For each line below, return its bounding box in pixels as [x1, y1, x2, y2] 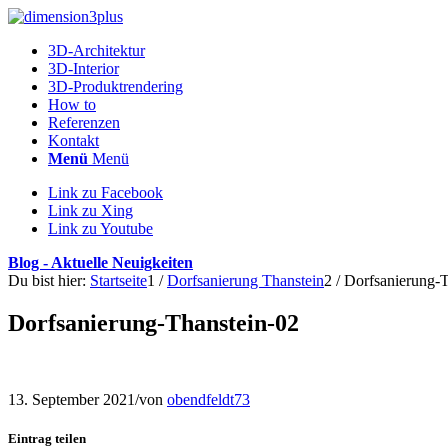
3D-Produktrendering [48, 78, 183, 95]
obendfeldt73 [167, 390, 250, 408]
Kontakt [48, 132, 99, 149]
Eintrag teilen [8, 430, 86, 446]
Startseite [90, 272, 147, 289]
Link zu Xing [48, 202, 133, 219]
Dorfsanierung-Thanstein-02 [8, 309, 299, 336]
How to [48, 96, 96, 113]
